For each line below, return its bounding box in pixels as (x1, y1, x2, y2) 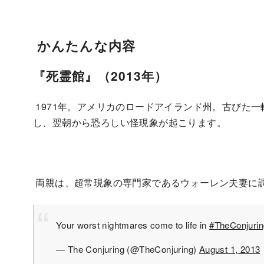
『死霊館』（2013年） (33, 67, 168, 84)
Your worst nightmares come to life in (56, 219, 210, 232)
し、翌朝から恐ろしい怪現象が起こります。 (33, 115, 226, 129)
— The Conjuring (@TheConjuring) (56, 242, 199, 255)
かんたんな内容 (33, 35, 136, 55)
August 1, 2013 (199, 242, 260, 255)
